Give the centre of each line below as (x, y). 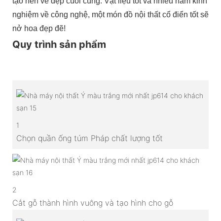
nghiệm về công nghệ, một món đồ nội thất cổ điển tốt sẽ (110, 14)
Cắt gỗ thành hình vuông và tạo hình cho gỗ (93, 203)
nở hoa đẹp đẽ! (39, 28)
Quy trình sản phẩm (59, 44)
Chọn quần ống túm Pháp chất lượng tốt (90, 138)
